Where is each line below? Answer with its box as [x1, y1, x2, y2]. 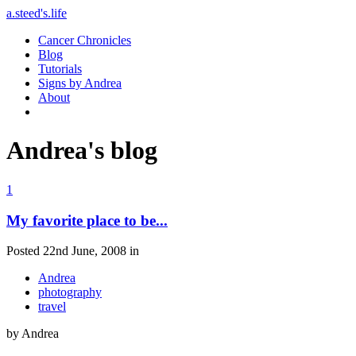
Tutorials [38, 62, 82, 75]
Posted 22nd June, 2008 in [6, 244, 139, 258]
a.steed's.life [6, 6, 67, 20]
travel [38, 300, 66, 314]
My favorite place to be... [6, 211, 168, 229]
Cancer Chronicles [38, 33, 131, 47]
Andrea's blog [6, 136, 157, 165]
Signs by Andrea [38, 76, 122, 90]
